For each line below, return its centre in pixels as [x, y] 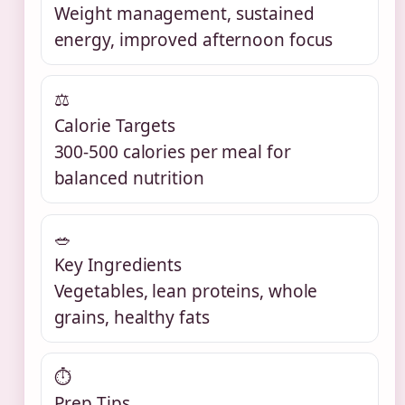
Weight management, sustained [184, 14]
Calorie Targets [115, 126]
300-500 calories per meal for [172, 152]
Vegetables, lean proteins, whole [186, 291]
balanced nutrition [129, 179]
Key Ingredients [118, 264]
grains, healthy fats [132, 317]
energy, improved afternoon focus [193, 40]
